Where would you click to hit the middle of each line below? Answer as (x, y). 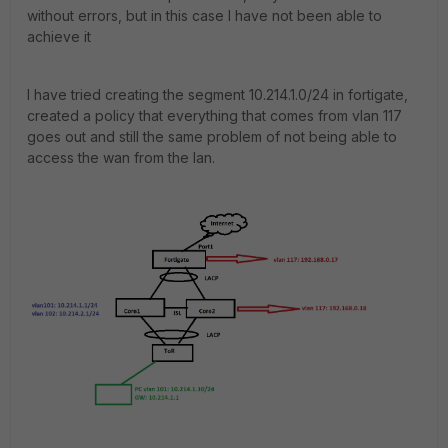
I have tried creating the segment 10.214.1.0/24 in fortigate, (217, 94)
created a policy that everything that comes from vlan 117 (214, 115)
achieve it (59, 36)
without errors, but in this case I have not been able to (204, 15)
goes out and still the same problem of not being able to (212, 136)
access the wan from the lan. (121, 157)
